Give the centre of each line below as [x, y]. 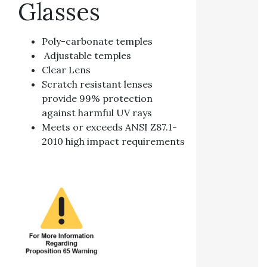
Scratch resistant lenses [97, 84]
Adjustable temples [86, 56]
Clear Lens [66, 70]
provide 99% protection [97, 99]
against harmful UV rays [97, 113]
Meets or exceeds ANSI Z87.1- [109, 127]
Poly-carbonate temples [97, 41]
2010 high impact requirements [113, 142]
